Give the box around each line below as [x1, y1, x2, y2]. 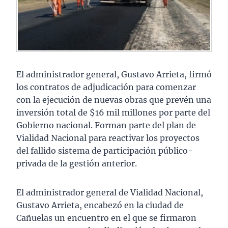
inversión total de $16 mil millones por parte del [16, 107, 210, 118]
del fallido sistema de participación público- [16, 146, 193, 156]
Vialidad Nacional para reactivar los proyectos [16, 133, 199, 144]
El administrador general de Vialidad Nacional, [16, 187, 203, 198]
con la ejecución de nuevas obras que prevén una [16, 95, 211, 105]
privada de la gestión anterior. [16, 158, 137, 169]
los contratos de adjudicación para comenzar [16, 82, 196, 93]
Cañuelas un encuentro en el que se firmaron [16, 213, 196, 223]
